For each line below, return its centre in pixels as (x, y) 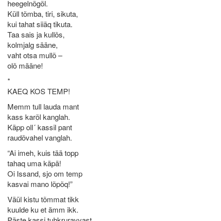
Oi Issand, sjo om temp (45, 173)
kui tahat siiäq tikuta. (40, 24)
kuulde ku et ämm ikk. (43, 209)
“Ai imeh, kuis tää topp (43, 153)
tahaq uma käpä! (34, 163)
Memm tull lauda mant (43, 106)
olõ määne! (25, 65)
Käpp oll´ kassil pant (40, 127)
